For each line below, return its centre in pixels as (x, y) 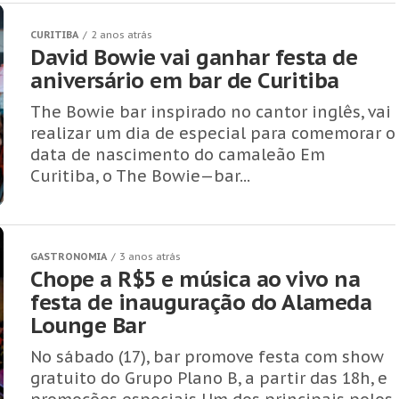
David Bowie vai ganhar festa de (194, 57)
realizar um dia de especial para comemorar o (213, 133)
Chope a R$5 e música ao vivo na (195, 279)
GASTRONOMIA (69, 256)
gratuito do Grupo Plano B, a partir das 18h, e (209, 378)
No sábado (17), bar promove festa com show (207, 357)
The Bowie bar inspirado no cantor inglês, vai (211, 112)
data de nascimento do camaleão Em (178, 155)
